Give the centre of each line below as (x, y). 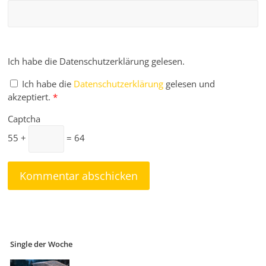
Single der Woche (42, 245)
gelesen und (191, 84)
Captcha (24, 119)
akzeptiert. (29, 97)
